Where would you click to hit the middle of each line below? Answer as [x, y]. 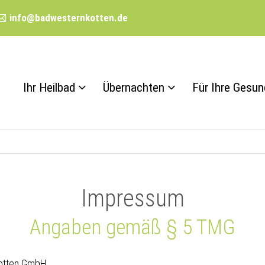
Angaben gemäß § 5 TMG [132, 227]
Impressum [132, 198]
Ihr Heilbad [49, 88]
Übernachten [134, 88]
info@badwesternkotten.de [69, 18]
